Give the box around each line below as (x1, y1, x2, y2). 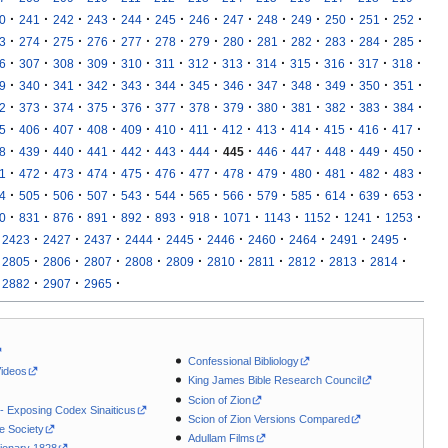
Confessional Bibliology (188, 355, 300, 368)
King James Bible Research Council (188, 374, 362, 387)
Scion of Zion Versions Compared (188, 412, 351, 425)
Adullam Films (188, 431, 256, 444)
